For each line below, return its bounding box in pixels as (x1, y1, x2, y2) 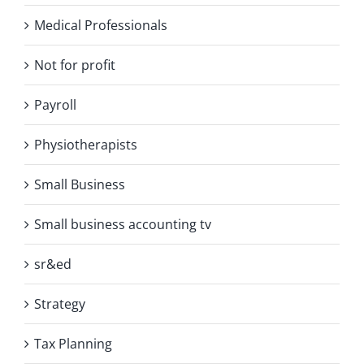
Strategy (34, 294, 85, 313)
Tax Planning (34, 334, 112, 353)
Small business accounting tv (34, 214, 211, 233)
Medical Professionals (34, 15, 167, 34)
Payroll (34, 95, 76, 114)
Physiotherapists (34, 135, 137, 154)
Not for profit (34, 55, 115, 74)
